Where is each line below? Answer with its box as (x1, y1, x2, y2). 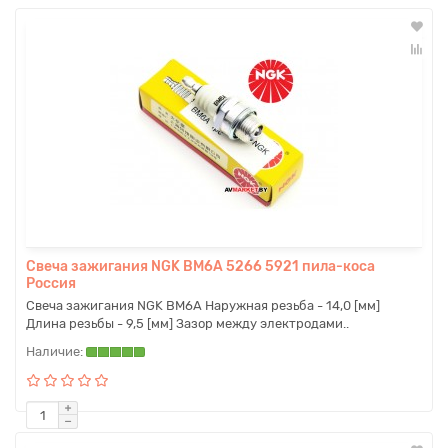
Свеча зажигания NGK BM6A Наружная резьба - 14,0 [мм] (26, 298, 380, 313)
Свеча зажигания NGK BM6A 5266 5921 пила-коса (26, 258, 375, 275)
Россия (26, 275, 76, 292)
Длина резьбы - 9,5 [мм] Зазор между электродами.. (26, 316, 349, 331)
